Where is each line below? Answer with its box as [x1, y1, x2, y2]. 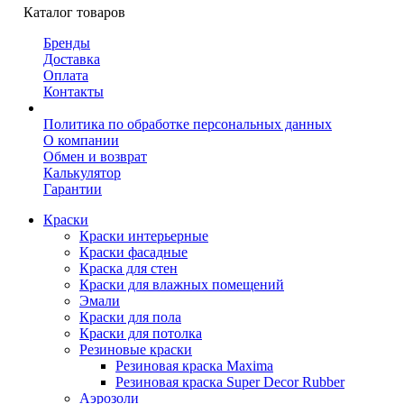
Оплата [43, 68, 88, 83]
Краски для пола [79, 309, 181, 325]
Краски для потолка [79, 326, 202, 341]
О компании [43, 133, 119, 148]
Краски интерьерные [79, 228, 208, 243]
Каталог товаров [23, 5, 125, 20]
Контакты [43, 84, 104, 99]
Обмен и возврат [43, 149, 147, 164]
